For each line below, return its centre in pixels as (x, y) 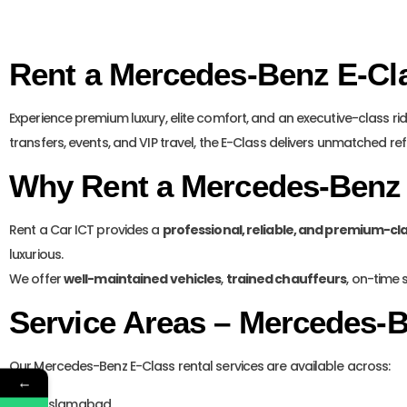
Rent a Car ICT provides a (86, 230)
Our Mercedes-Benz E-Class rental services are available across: (200, 366)
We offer (36, 279)
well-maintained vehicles (142, 279)
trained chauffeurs (286, 279)
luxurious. (36, 254)
